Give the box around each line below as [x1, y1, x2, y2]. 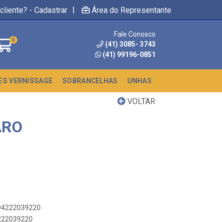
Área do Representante [92, 5, 171, 15]
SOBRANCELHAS [62, 77, 118, 85]
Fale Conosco [114, 30, 156, 38]
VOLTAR [125, 97, 155, 106]
